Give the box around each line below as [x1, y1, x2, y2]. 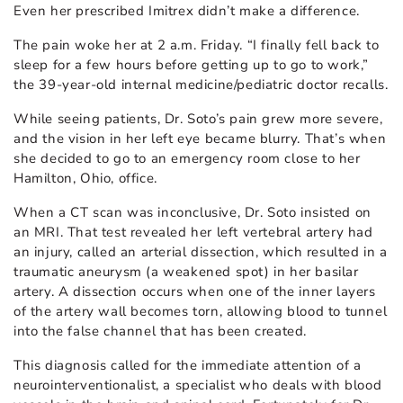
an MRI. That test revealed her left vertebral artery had [13, 223, 373, 242]
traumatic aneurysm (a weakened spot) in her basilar [13, 263, 359, 282]
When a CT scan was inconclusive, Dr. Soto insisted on [13, 203, 372, 222]
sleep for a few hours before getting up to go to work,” [13, 56, 370, 75]
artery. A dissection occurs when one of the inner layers [13, 282, 376, 301]
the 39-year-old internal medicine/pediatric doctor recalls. [13, 76, 389, 94]
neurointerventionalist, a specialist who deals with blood [13, 376, 382, 395]
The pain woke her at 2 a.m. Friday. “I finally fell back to [13, 36, 380, 55]
